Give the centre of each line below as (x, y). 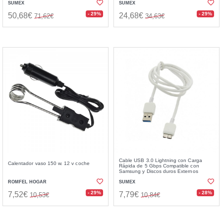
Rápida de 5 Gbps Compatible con (159, 166)
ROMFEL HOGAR (27, 182)
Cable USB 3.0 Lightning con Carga (161, 160)
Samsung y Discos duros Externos (159, 171)
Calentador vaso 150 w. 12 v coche (49, 163)
